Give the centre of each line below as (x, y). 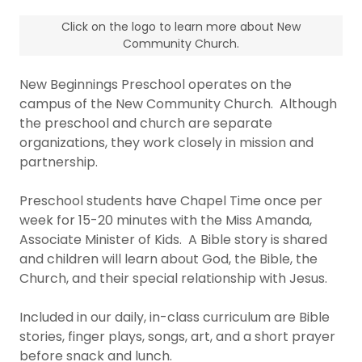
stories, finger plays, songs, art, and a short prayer (177, 337)
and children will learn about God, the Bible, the (168, 259)
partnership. (59, 162)
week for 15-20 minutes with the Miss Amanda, (166, 220)
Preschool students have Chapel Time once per (171, 201)
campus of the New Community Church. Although (178, 104)
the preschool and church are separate (146, 123)
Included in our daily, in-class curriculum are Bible (175, 317)
